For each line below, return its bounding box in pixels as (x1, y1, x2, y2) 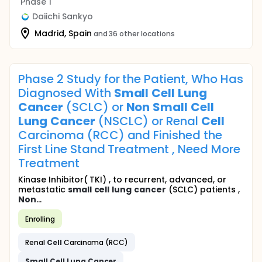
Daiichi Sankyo (32, 11, 93, 22)
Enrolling (25, 213, 55, 224)
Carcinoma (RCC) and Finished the (18, 127, 223, 143)
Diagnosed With (18, 85, 114, 101)
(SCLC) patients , (166, 184, 240, 195)
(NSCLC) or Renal (95, 113, 202, 129)
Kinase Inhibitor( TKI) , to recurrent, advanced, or (18, 174, 226, 185)
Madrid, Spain (35, 27, 92, 39)
